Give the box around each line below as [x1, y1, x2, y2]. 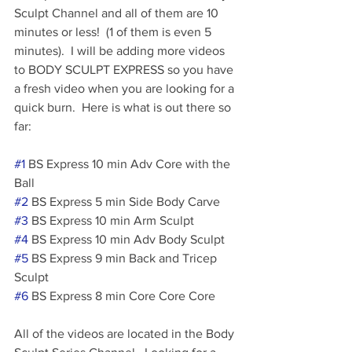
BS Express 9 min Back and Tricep [28, 251, 220, 265]
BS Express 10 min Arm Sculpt [28, 214, 194, 227]
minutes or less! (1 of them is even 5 [14, 25, 214, 38]
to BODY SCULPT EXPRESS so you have [14, 63, 236, 76]
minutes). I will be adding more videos [14, 44, 228, 57]
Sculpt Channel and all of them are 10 [14, 6, 222, 20]
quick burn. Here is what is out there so [14, 101, 234, 114]
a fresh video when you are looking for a [14, 82, 237, 95]
